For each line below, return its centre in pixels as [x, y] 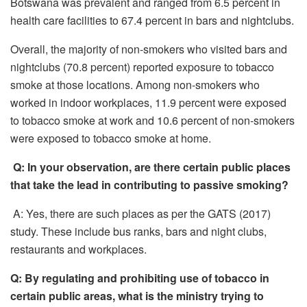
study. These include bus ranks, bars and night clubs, [138, 231]
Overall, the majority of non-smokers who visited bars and [149, 49]
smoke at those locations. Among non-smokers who [135, 84]
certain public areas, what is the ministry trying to [137, 295]
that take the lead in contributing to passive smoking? [149, 184]
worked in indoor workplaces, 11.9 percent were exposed [148, 102]
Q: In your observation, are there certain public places [152, 167]
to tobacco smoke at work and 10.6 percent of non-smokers [152, 120]
